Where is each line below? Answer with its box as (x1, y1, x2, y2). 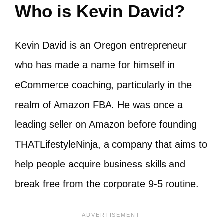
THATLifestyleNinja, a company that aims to (15, 139, 207, 150)
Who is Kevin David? (15, 1, 185, 21)
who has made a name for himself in (15, 59, 175, 70)
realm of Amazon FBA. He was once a (15, 99, 183, 110)
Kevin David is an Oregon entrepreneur (15, 40, 187, 51)
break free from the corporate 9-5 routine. (15, 178, 199, 189)
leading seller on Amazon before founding (15, 119, 197, 130)
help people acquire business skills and (15, 159, 185, 169)
